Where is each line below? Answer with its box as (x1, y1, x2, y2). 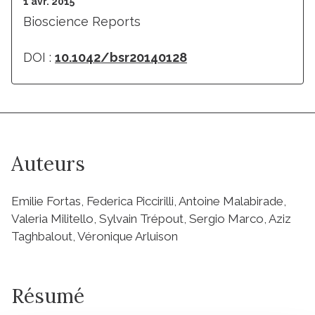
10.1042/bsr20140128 (55, 49, 187, 65)
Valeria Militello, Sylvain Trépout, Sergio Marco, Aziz (11, 211, 291, 226)
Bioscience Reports (23, 13, 141, 29)
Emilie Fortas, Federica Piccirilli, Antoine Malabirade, (11, 193, 286, 208)
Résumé (11, 283, 84, 309)
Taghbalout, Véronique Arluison (11, 229, 178, 243)
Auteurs (11, 150, 85, 176)
